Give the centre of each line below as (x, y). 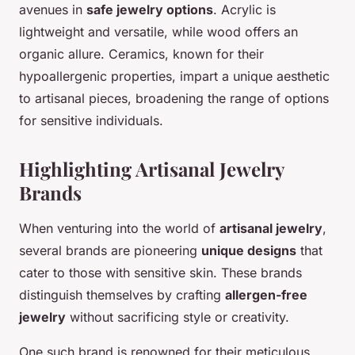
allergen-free (266, 295)
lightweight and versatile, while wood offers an (158, 32)
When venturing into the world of (119, 229)
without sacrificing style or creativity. (177, 317)
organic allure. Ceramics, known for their (141, 54)
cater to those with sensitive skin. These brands (160, 273)
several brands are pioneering (110, 251)
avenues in (53, 10)
